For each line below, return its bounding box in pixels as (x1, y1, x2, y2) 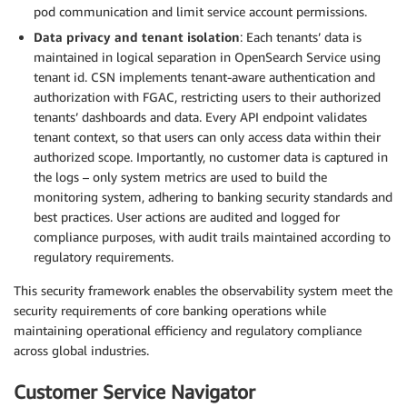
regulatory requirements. (34, 249, 174, 265)
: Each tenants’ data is (240, 29, 362, 45)
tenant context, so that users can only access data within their (34, 129, 381, 145)
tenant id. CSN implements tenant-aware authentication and (34, 69, 375, 85)
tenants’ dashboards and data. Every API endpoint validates (34, 109, 367, 125)
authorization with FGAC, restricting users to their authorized (34, 89, 381, 105)
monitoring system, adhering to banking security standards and (34, 189, 392, 205)
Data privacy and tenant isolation (34, 29, 240, 45)
